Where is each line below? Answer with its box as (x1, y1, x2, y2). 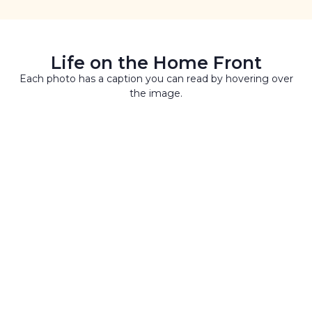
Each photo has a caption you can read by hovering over (19, 72, 293, 86)
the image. (130, 87, 182, 100)
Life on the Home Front (50, 52, 262, 74)
